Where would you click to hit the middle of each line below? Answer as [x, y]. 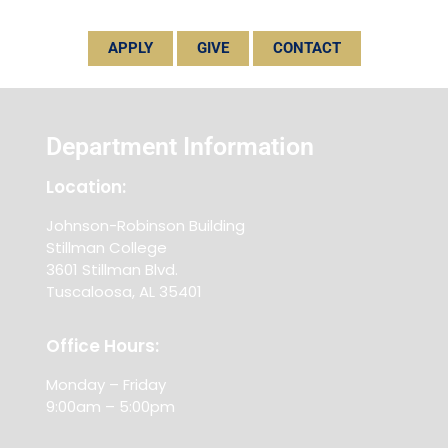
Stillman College [106, 248]
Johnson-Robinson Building [145, 226]
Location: [86, 187]
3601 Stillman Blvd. [112, 270]
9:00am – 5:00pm [110, 407]
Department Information [180, 147]
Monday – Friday [106, 385]
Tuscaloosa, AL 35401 [124, 292]
